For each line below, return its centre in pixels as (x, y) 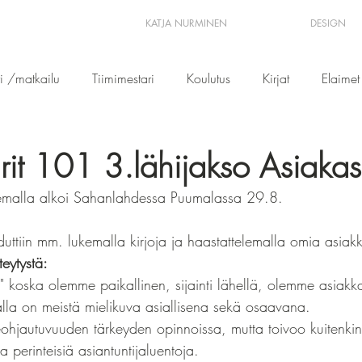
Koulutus (208, 78)
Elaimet (341, 78)
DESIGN (328, 23)
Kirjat (276, 78)
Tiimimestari (123, 78)
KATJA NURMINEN (186, 23)
